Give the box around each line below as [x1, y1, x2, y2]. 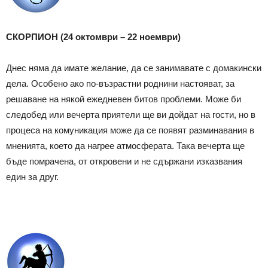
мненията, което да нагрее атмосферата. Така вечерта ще [6, 140, 245, 151]
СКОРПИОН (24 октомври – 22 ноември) [6, 31, 181, 42]
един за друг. [6, 171, 59, 182]
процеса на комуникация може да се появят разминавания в [6, 124, 254, 135]
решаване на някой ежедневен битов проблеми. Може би [6, 93, 241, 104]
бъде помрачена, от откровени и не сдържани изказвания [6, 156, 242, 166]
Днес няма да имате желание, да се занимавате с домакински [6, 62, 261, 73]
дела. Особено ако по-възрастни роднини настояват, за [6, 78, 234, 89]
